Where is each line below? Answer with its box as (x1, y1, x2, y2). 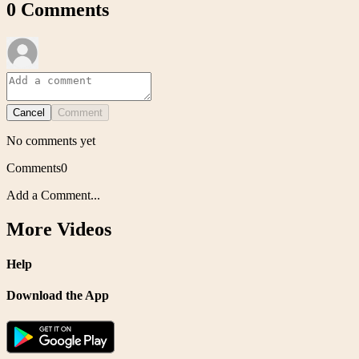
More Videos (6, 218, 111, 240)
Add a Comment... (6, 188, 100, 203)
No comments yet (6, 134, 95, 148)
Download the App (6, 288, 109, 303)
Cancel (13, 107, 45, 119)
